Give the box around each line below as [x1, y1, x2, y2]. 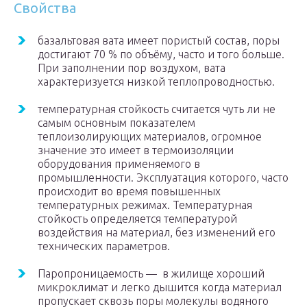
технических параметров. [38, 240, 170, 253]
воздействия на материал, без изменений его [38, 226, 275, 239]
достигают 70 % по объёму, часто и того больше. [38, 48, 284, 61]
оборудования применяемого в [38, 158, 200, 171]
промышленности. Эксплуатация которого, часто [38, 171, 288, 184]
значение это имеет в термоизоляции [38, 144, 234, 157]
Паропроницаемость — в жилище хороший [38, 267, 265, 280]
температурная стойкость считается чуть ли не [38, 103, 275, 116]
